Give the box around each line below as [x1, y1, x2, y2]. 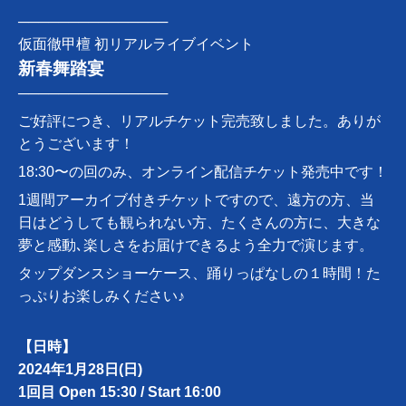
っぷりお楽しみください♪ [18, 288, 185, 304]
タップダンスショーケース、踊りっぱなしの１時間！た [18, 266, 381, 282]
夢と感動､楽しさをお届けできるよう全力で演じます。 [18, 237, 373, 254]
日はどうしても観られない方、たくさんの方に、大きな [18, 215, 381, 231]
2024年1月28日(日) [18, 362, 142, 378]
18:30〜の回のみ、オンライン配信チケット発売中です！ [18, 164, 388, 180]
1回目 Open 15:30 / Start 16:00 [18, 384, 221, 401]
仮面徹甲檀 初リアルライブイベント [18, 36, 254, 53]
